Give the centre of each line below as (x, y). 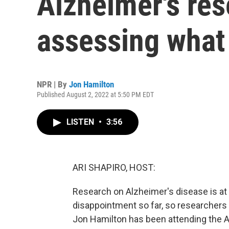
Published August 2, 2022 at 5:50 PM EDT (95, 95)
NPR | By (53, 84)
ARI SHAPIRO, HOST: (114, 167)
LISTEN (81, 122)
